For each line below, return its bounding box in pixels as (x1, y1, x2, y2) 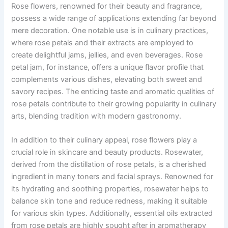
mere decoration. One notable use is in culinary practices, (11, 25, 209, 35)
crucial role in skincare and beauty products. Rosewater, (11, 148, 204, 157)
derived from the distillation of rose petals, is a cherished (11, 160, 207, 169)
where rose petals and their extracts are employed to (11, 38, 194, 47)
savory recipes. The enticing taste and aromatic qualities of (11, 87, 215, 96)
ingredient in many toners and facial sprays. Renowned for (11, 172, 214, 182)
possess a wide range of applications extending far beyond (11, 13, 217, 23)
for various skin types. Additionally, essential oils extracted (11, 209, 213, 218)
